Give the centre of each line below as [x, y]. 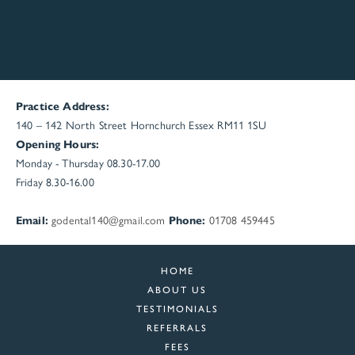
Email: [32, 219]
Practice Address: [63, 105]
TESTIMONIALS [177, 308]
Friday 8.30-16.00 [55, 181]
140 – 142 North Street [72, 124]
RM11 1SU [242, 124]
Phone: [187, 219]
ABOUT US [177, 289]
